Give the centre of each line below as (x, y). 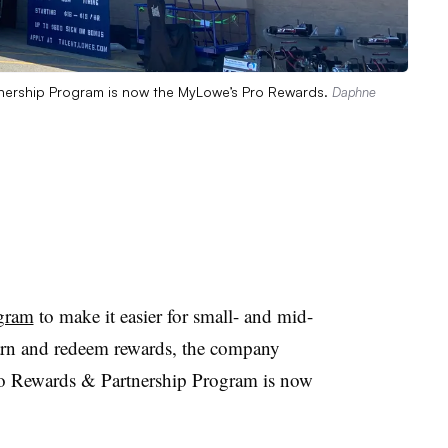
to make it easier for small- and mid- (173, 315)
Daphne (354, 91)
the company (230, 347)
